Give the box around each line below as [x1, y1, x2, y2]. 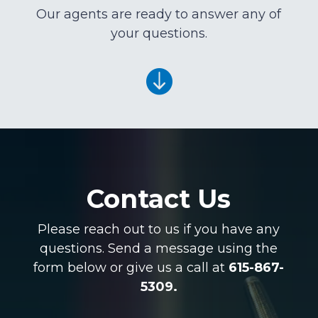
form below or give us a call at [33, 260, 229, 276]
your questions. [110, 26, 207, 42]
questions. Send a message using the [40, 241, 278, 257]
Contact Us [87, 183, 231, 215]
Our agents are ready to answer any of [36, 6, 282, 23]
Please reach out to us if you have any [38, 221, 280, 238]
